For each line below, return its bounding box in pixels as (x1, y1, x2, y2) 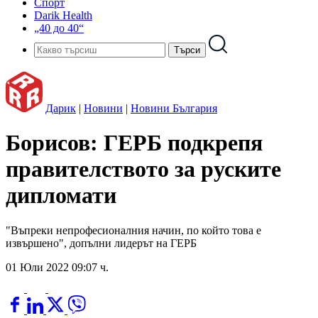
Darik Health (34, 9, 92, 21)
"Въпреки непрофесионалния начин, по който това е (6, 224, 261, 236)
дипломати (6, 182, 116, 209)
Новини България (131, 102, 217, 114)
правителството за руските (6, 156, 281, 182)
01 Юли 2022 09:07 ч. (6, 261, 109, 273)
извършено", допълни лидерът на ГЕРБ (6, 236, 197, 249)
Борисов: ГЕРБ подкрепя (6, 130, 263, 156)
